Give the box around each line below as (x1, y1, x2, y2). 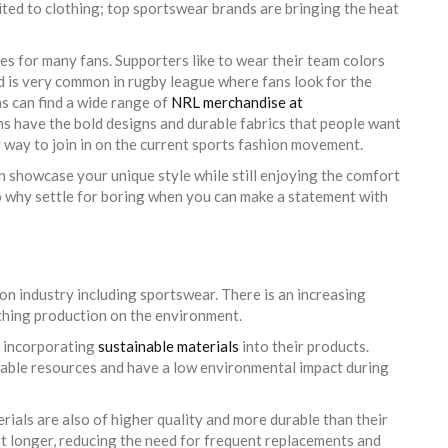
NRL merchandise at (171, 92, 303, 111)
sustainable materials (98, 336, 239, 355)
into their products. (239, 336, 369, 355)
